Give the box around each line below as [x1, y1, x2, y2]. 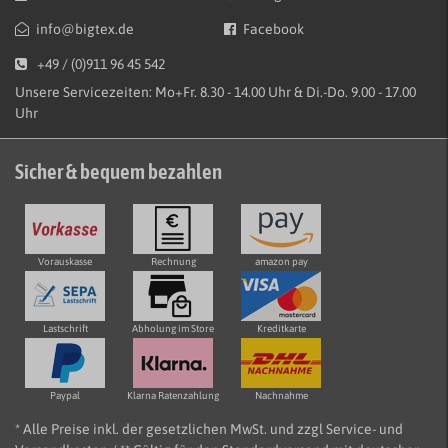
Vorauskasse [38, 256, 92, 268]
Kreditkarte [256, 323, 306, 335]
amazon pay [254, 256, 308, 268]
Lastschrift [42, 323, 88, 335]
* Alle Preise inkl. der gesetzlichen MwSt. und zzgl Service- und [15, 421, 403, 438]
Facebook [243, 21, 304, 38]
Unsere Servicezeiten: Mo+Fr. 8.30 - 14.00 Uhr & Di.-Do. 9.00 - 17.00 [15, 84, 416, 101]
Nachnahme [254, 390, 308, 402]
